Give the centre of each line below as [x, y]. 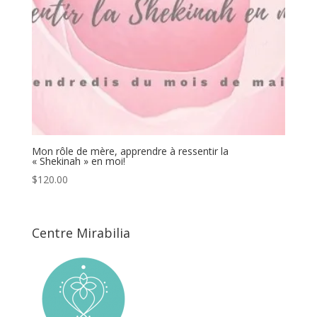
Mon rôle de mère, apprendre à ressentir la [130, 151]
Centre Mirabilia [81, 233]
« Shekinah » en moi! [78, 161]
